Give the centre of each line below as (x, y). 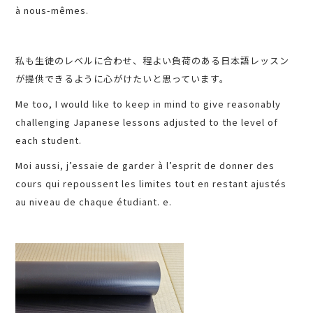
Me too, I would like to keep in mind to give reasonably (148, 104)
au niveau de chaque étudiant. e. (94, 202)
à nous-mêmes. (52, 10)
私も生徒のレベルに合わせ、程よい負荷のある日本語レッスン (153, 61)
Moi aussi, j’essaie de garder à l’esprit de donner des (145, 166)
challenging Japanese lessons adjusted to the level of (147, 122)
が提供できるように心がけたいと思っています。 (123, 79)
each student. (49, 140)
